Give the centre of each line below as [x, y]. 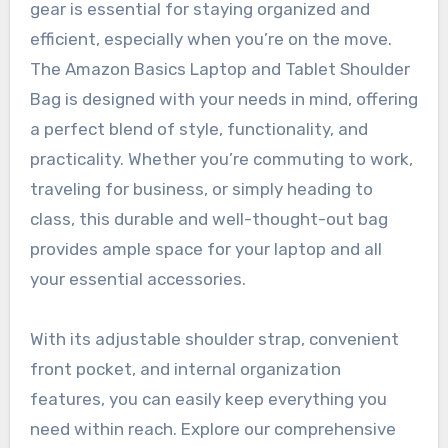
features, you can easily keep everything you [208, 399]
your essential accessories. [137, 279]
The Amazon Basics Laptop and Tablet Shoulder [219, 69]
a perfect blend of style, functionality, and [198, 129]
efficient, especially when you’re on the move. [210, 39]
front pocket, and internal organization [185, 369]
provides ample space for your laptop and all [205, 249]
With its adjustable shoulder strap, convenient [214, 339]
